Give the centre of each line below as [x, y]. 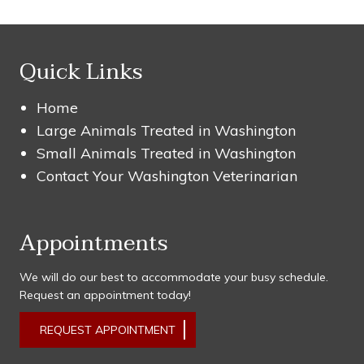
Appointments [93, 243]
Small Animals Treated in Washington [166, 154]
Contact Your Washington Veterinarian [167, 176]
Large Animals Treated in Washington [166, 131]
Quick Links [80, 72]
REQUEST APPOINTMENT [107, 330]
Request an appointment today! [105, 295]
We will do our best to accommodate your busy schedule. [173, 277]
